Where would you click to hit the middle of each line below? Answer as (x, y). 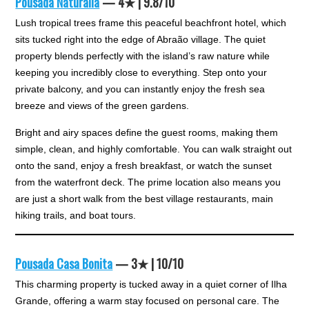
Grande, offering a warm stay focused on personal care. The (148, 300)
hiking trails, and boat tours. (76, 215)
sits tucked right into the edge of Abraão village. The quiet (141, 39)
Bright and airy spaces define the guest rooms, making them (147, 132)
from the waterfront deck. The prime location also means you (148, 182)
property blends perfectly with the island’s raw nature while (143, 56)
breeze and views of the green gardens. (102, 105)
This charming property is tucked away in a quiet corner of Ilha (151, 284)
